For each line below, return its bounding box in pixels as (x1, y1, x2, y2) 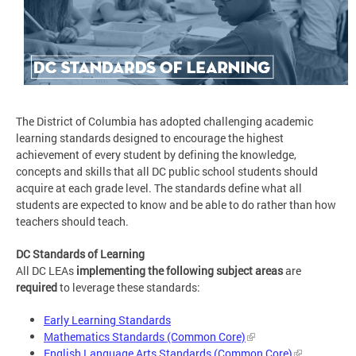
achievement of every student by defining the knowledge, (16, 147, 296, 163)
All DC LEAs (16, 263, 74, 279)
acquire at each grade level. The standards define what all (16, 180, 302, 196)
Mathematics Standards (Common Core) (44, 329, 246, 345)
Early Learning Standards (44, 312, 171, 328)
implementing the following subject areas (74, 263, 285, 279)
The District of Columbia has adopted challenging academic (16, 114, 313, 130)
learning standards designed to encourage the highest (16, 130, 284, 146)
